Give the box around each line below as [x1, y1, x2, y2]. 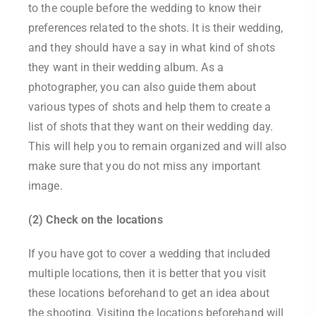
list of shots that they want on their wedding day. [28, 120, 274, 133]
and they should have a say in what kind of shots [28, 41, 275, 54]
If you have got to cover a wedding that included [28, 247, 270, 260]
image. [28, 179, 63, 193]
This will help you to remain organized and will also [28, 140, 287, 153]
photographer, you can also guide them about [28, 80, 257, 94]
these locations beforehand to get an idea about [28, 286, 269, 300]
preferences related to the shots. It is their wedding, [28, 21, 284, 35]
